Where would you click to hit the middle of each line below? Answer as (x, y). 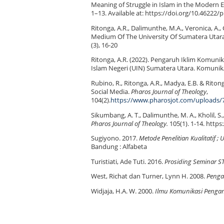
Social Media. (111, 92)
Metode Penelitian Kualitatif (177, 138)
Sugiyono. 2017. (115, 138)
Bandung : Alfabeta (119, 147)
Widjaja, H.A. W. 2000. (123, 191)
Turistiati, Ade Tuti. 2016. (128, 161)
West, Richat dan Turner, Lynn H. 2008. (149, 176)
